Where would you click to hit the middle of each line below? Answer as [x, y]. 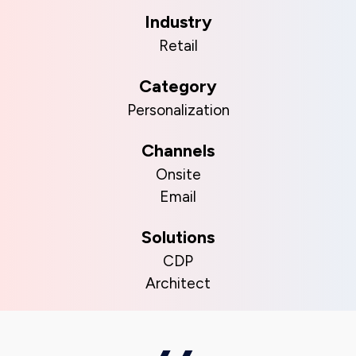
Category [178, 86]
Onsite [178, 174]
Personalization [178, 110]
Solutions [178, 237]
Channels [178, 151]
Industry [178, 22]
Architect [178, 283]
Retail [178, 46]
